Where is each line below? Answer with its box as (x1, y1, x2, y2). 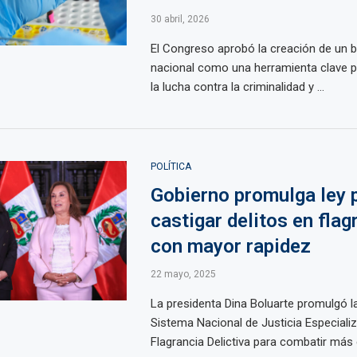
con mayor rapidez (150, 235, 311, 257)
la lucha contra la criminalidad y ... (150, 80, 324, 94)
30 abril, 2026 (150, 14, 210, 25)
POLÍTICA (150, 161, 191, 172)
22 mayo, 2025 (150, 269, 216, 280)
